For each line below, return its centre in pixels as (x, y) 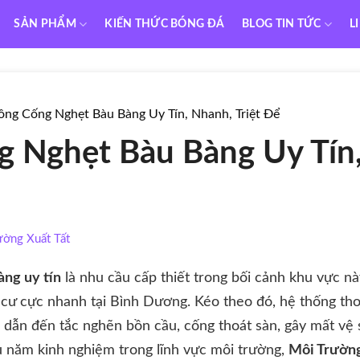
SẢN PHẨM (45, 24)
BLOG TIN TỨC (282, 24)
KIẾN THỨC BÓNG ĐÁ (165, 24)
